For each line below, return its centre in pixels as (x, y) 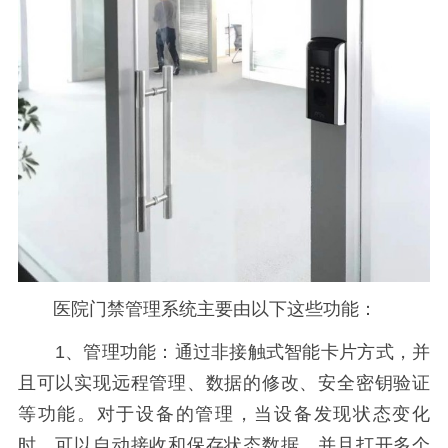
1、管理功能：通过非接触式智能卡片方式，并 (224, 351)
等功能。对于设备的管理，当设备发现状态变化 (224, 413)
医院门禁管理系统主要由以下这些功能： (197, 309)
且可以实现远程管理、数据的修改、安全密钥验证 (224, 382)
